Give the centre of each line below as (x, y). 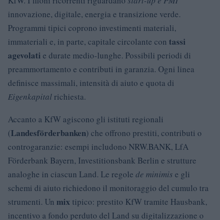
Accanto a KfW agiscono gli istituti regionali (86, 119)
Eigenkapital (30, 96)
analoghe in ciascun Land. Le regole (72, 174)
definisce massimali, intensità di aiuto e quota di (91, 83)
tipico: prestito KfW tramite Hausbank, (139, 202)
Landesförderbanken (48, 133)
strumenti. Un (32, 202)
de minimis (154, 174)
